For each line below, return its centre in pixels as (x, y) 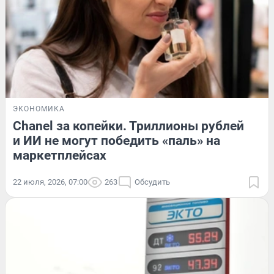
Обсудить (152, 182)
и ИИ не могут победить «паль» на (117, 141)
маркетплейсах (60, 156)
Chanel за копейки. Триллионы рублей (128, 126)
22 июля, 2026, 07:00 (50, 182)
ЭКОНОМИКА (39, 109)
